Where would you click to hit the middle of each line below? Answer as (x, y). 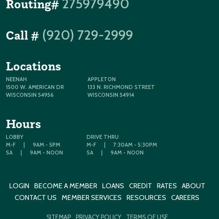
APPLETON (102, 79)
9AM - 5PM (46, 145)
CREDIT (140, 186)
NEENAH (16, 79)
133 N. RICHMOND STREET (121, 87)
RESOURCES (146, 197)
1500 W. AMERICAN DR (35, 87)
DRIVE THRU (103, 137)
